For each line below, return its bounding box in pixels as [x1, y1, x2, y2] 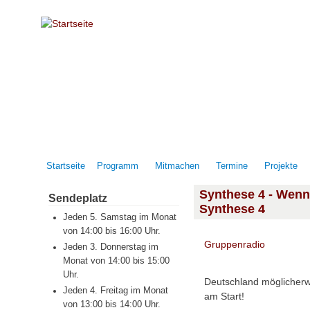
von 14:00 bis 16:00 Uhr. [62, 226, 161, 236]
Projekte [264, 161, 298, 171]
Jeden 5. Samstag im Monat [62, 212, 176, 222]
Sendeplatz [48, 192, 107, 204]
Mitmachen [155, 161, 199, 171]
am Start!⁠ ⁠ [203, 291, 247, 302]
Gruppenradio [203, 239, 265, 250]
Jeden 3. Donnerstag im [62, 242, 158, 253]
